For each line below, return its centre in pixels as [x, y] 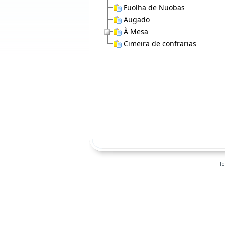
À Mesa [136, 31]
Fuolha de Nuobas [154, 7]
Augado [136, 19]
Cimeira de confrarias [160, 43]
